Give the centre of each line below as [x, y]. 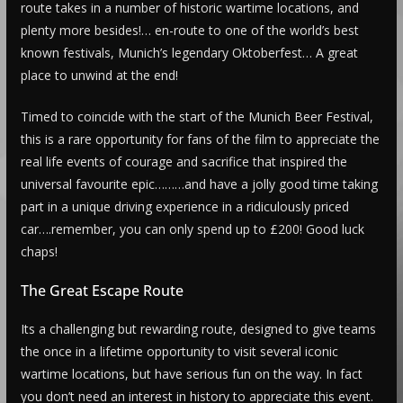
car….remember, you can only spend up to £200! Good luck [192, 228]
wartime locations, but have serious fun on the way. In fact [191, 373]
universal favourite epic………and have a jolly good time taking [199, 184]
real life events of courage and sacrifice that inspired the [184, 161]
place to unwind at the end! [99, 75]
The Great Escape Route [102, 290]
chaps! [39, 251]
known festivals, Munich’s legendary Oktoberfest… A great [189, 52]
